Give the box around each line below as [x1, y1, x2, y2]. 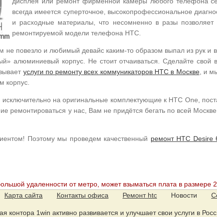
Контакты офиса [57, 191, 108, 199]
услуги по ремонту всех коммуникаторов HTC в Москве [23, 67, 200, 76]
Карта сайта [4, 191, 43, 199]
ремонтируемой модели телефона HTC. [12, 29, 141, 37]
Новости [171, 191, 197, 199]
